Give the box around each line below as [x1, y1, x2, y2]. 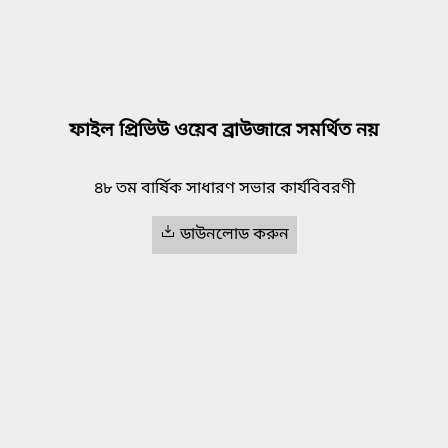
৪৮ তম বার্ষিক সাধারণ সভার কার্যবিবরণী [93, 178, 355, 201]
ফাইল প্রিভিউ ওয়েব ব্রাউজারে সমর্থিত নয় [69, 118, 379, 144]
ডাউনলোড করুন [179, 224, 289, 247]
